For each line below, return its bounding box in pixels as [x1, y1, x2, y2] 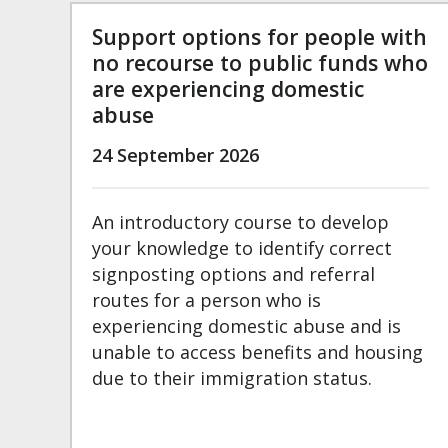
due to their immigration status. [92, 366, 372, 391]
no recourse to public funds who [92, 48, 428, 78]
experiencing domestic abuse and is [92, 314, 401, 339]
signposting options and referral [92, 262, 375, 287]
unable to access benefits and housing [92, 340, 423, 365]
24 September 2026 [92, 143, 259, 168]
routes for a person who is [92, 288, 321, 313]
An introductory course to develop [92, 210, 389, 235]
